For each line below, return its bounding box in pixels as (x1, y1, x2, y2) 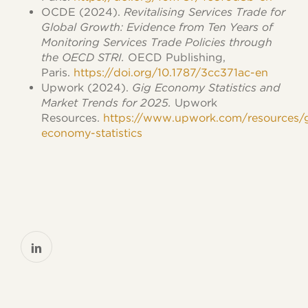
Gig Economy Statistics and (132, 80, 281, 94)
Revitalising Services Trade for (124, 5, 286, 19)
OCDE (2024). (41, 5, 124, 19)
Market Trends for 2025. (41, 96, 172, 109)
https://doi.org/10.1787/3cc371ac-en (74, 65, 269, 79)
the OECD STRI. (41, 50, 125, 64)
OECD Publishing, (124, 50, 226, 64)
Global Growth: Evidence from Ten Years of (41, 20, 274, 34)
